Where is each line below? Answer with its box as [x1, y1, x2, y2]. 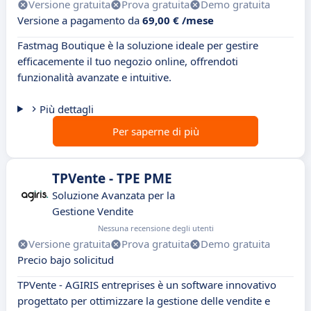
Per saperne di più [112, 124, 199, 139]
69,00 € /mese [142, 13, 214, 28]
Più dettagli [39, 102, 94, 117]
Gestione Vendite [52, 204, 133, 219]
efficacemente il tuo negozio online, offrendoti [17, 54, 238, 69]
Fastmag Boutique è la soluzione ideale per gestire [17, 38, 258, 53]
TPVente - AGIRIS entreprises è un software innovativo [17, 278, 276, 292]
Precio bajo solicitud [17, 253, 114, 267]
